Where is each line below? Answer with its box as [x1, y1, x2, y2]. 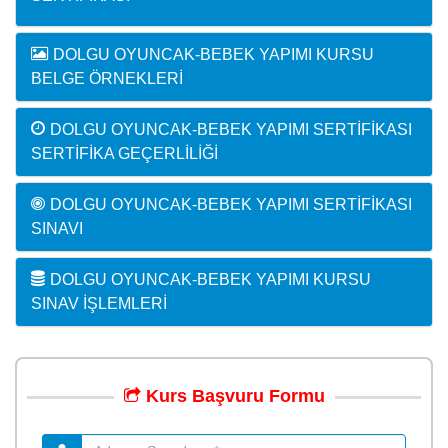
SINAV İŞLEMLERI [31, 294, 167, 312]
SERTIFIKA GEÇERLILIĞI [31, 144, 218, 162]
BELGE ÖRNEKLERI [31, 69, 183, 87]
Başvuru [191, 385, 264, 406]
